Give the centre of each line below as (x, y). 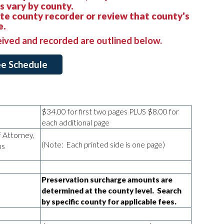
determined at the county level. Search (111, 190)
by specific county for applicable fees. (109, 201)
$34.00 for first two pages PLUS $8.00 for (110, 111)
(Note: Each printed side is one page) (103, 144)
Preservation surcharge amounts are (107, 179)
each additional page (75, 122)
